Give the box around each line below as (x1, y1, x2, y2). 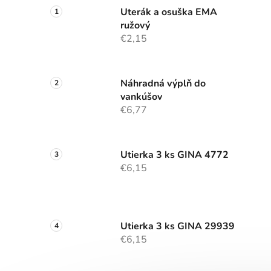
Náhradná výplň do (120, 76, 206, 90)
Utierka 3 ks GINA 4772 (120, 148, 229, 162)
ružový (120, 18, 150, 32)
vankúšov (120, 90, 162, 103)
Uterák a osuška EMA (120, 5, 217, 19)
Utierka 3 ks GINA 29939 (120, 219, 235, 233)
